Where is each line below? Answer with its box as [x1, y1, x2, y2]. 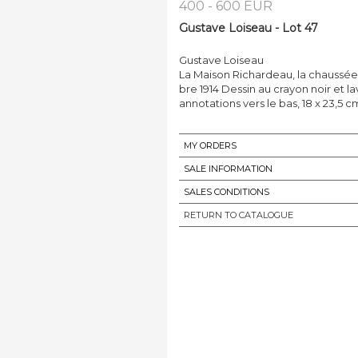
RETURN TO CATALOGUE [184, 209, 293, 221]
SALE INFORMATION [184, 162, 272, 174]
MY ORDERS [184, 139, 237, 151]
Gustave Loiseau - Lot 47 [179, 20, 318, 35]
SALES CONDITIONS [184, 185, 269, 197]
